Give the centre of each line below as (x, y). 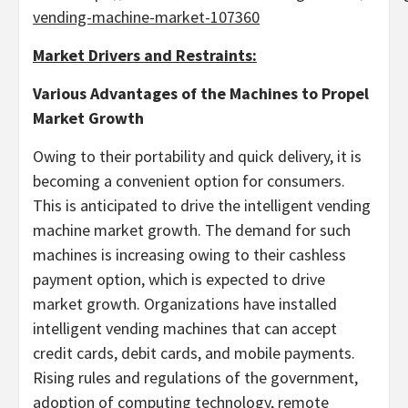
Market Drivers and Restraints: (145, 55)
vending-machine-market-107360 (146, 17)
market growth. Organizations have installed (185, 304)
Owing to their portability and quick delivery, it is (197, 156)
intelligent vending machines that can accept (185, 328)
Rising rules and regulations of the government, (195, 377)
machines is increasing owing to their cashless (189, 255)
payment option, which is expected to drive (179, 279)
